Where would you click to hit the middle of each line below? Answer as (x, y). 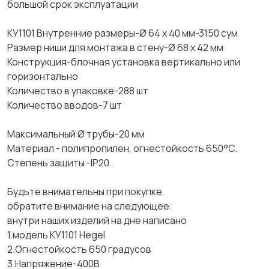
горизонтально (43, 76)
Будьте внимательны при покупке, (86, 192)
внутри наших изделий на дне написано (97, 220)
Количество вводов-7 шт (65, 105)
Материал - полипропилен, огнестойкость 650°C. (122, 148)
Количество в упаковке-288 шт (78, 91)
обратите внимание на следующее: (90, 206)
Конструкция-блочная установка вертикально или (124, 62)
